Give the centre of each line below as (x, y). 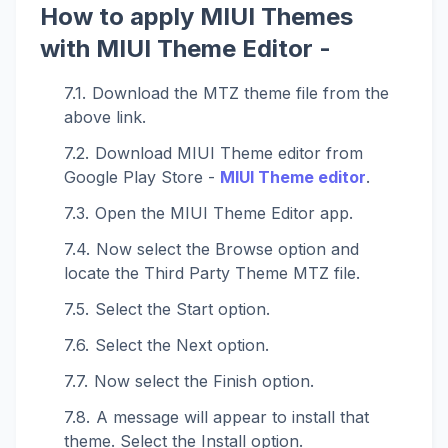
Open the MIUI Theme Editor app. (224, 212)
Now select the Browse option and (227, 248)
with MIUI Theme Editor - (185, 48)
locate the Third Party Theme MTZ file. (212, 272)
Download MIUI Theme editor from (229, 152)
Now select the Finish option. (204, 380)
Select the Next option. (182, 344)
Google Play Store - (142, 176)
